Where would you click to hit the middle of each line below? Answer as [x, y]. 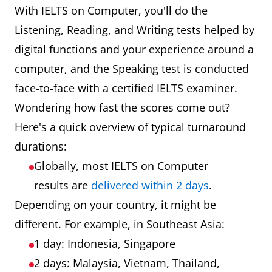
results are [63, 185]
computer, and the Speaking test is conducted [132, 68]
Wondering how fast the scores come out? [122, 107]
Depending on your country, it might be [115, 204]
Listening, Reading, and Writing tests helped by [134, 29]
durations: [41, 146]
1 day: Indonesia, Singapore [105, 243]
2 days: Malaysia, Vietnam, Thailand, [127, 263]
